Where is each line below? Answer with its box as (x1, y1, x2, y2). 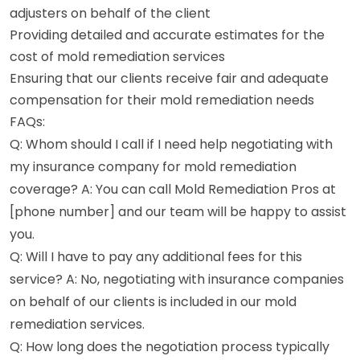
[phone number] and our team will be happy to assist (10, 202, 346, 221)
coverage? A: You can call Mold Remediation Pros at (10, 179, 336, 198)
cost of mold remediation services (10, 47, 225, 66)
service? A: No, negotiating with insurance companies (10, 269, 344, 288)
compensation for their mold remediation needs (10, 90, 314, 109)
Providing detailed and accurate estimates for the (10, 25, 325, 44)
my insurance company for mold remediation (10, 157, 297, 176)
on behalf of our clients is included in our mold (10, 292, 297, 311)
